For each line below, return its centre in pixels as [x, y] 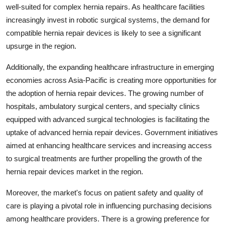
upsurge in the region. [41, 46]
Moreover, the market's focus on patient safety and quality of [104, 192]
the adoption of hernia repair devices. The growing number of [105, 93]
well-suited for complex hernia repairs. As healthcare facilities [105, 7]
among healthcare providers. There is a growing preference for [108, 218]
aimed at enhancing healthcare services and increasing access [109, 145]
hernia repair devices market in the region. [75, 171]
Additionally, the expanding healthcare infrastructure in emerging [110, 67]
